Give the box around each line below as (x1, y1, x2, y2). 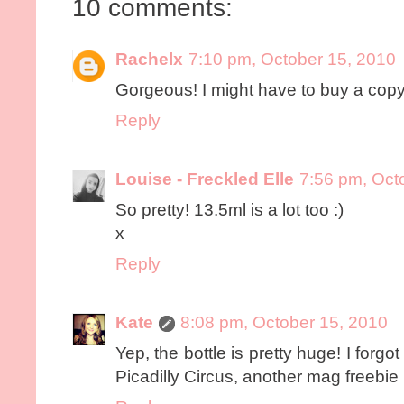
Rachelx (115, 49, 183, 69)
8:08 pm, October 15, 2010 (180, 312, 388, 332)
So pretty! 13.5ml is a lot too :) (115, 199, 344, 219)
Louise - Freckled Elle (115, 169, 294, 188)
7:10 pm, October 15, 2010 (188, 49, 396, 69)
